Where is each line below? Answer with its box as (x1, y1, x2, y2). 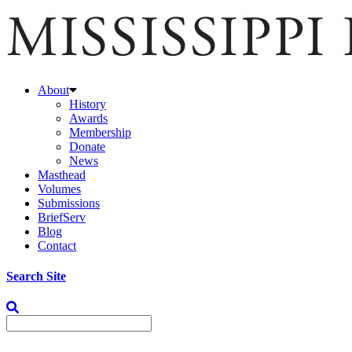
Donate (69, 140, 105, 153)
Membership (69, 126, 131, 139)
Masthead (38, 168, 86, 181)
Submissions (38, 196, 100, 210)
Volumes (38, 182, 81, 196)
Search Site (6, 269, 66, 284)
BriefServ (38, 211, 86, 224)
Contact (38, 239, 76, 252)
